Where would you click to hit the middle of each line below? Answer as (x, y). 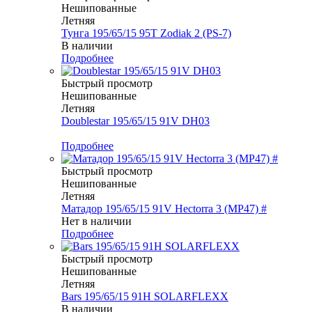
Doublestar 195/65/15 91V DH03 (135, 121)
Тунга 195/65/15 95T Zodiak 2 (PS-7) (146, 33)
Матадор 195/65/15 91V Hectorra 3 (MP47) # (164, 209)
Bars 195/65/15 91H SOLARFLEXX (145, 297)
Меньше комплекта (107, 134)
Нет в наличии (96, 221)
